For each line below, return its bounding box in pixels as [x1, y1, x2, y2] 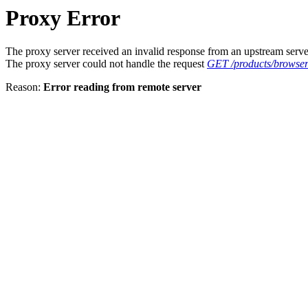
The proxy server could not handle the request [5, 58, 207, 70]
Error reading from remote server [43, 81, 201, 93]
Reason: [5, 81, 43, 93]
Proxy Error [5, 5, 120, 30]
